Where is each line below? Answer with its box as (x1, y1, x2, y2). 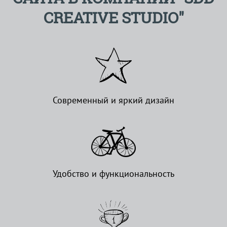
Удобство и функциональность (53, 167, 174, 179)
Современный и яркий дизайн (53, 94, 174, 106)
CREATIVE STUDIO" (43, 7, 184, 27)
